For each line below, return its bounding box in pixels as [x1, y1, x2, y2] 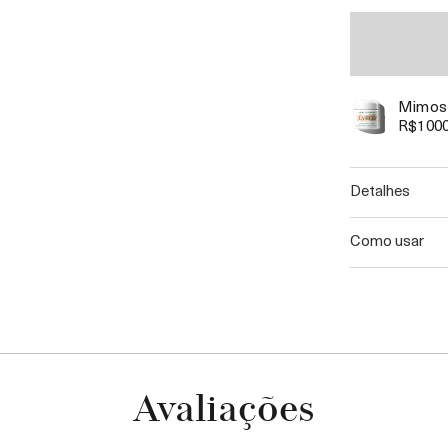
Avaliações [134, 392, 314, 431]
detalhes [361, 179, 411, 201]
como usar [361, 229, 425, 251]
